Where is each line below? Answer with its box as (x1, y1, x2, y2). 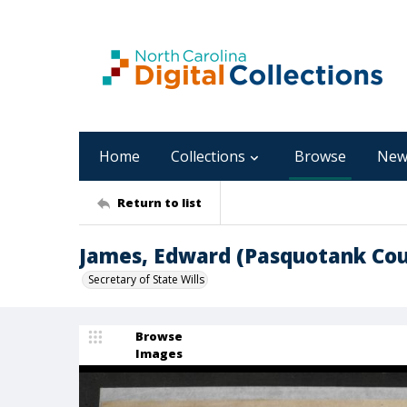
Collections (171, 146, 245, 166)
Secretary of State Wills (88, 272, 204, 287)
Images (135, 345, 183, 362)
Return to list (117, 194, 202, 211)
